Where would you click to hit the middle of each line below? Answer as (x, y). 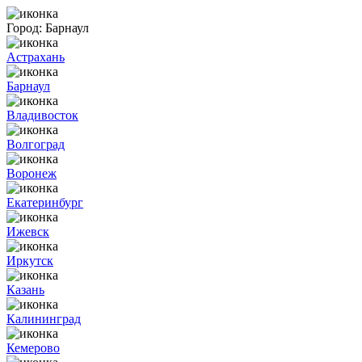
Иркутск (30, 261)
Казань (25, 290)
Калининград (44, 319)
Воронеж (32, 173)
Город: (24, 28)
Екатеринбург (45, 202)
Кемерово (33, 348)
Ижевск (28, 232)
